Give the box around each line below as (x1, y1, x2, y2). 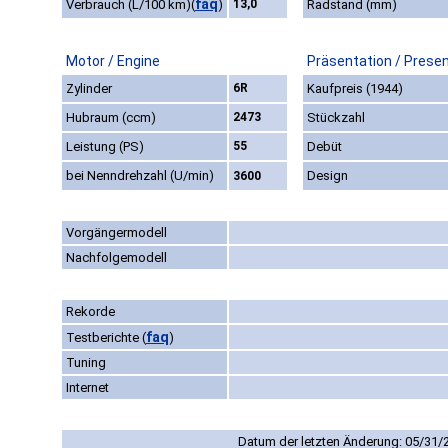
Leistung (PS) (66, 139, 144, 155)
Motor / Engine (66, 53, 160, 70)
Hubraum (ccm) (66, 110, 156, 126)
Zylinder (66, 81, 112, 97)
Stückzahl (307, 110, 365, 126)
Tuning (66, 355, 106, 371)
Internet (66, 380, 109, 396)
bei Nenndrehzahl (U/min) (66, 168, 214, 184)
